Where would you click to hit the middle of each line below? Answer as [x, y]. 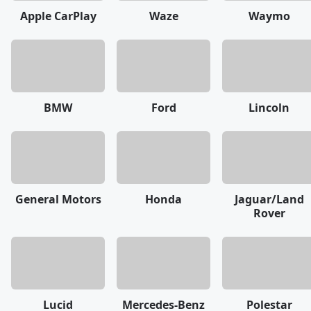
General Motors [58, 199]
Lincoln [269, 107]
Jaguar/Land [269, 199]
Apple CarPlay [58, 16]
